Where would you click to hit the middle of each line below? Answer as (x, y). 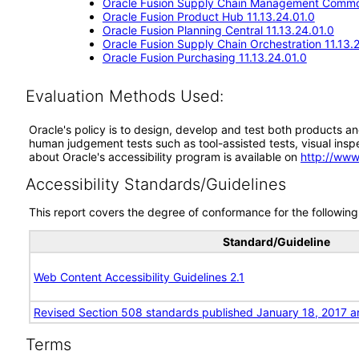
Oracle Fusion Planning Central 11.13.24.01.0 (218, 30)
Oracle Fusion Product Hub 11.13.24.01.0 (208, 16)
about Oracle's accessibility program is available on (165, 157)
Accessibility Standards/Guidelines (155, 184)
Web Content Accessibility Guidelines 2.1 (139, 277)
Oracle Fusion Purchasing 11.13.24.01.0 (204, 57)
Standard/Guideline (276, 242)
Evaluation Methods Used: (124, 96)
